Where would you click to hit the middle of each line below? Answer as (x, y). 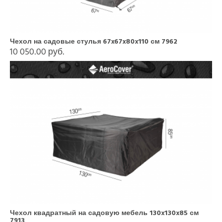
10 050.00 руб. (37, 52)
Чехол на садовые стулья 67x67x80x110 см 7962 (94, 41)
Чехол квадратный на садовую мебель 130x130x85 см (104, 213)
